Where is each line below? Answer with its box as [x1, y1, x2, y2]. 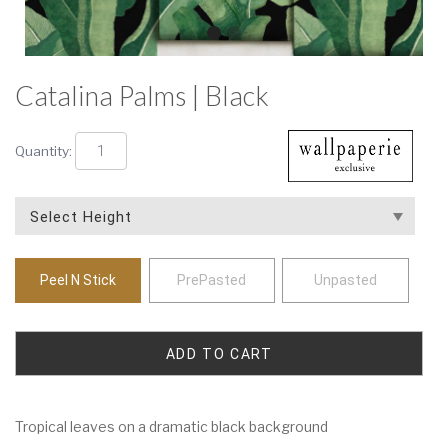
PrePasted [177, 272, 247, 289]
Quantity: [15, 143, 75, 160]
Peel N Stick [40, 272, 117, 289]
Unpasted [313, 272, 377, 289]
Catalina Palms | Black [15, 79, 269, 112]
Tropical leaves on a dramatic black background [15, 418, 328, 436]
